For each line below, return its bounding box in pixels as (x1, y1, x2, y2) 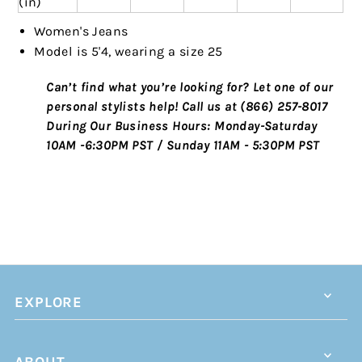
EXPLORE (14, 293, 83, 312)
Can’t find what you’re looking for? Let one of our (46, 79, 334, 95)
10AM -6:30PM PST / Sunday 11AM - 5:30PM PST (46, 137, 320, 154)
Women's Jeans (34, 23, 128, 40)
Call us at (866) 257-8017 (181, 99, 327, 115)
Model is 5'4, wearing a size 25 (34, 44, 223, 60)
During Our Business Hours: (46, 118, 211, 134)
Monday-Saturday (210, 118, 318, 134)
